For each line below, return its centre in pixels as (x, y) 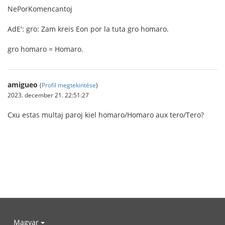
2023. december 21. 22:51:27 (48, 95)
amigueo (23, 85)
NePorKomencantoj (40, 9)
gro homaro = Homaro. (45, 49)
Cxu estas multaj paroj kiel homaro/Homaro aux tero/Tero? (106, 115)
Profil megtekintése (69, 85)
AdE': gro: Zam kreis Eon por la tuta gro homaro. (88, 29)
